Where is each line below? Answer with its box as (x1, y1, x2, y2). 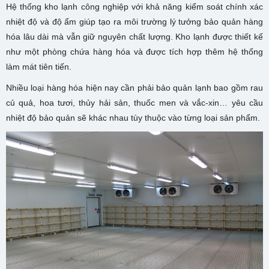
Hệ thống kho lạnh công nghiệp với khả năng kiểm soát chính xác (6, 2, 263, 11)
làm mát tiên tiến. (6, 62, 74, 71)
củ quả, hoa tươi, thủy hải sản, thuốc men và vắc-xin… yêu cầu (6, 98, 263, 107)
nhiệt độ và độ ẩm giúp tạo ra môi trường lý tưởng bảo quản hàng (6, 17, 263, 26)
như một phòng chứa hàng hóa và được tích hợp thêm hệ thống (6, 47, 263, 56)
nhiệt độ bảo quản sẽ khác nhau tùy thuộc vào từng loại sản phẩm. (6, 113, 260, 122)
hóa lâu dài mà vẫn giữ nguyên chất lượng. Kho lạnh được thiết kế (6, 32, 263, 41)
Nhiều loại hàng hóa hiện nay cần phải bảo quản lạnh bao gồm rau (6, 83, 263, 92)
